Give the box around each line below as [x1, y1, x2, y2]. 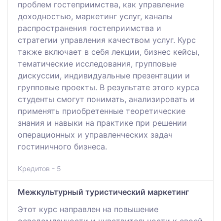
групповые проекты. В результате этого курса [18, 82, 199, 92]
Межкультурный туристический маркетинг [18, 186, 189, 197]
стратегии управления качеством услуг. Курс [18, 35, 196, 45]
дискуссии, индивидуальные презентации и [18, 70, 190, 80]
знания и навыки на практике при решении [18, 117, 187, 128]
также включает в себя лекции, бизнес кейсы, [18, 46, 199, 57]
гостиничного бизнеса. [18, 141, 107, 151]
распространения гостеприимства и [18, 23, 161, 33]
